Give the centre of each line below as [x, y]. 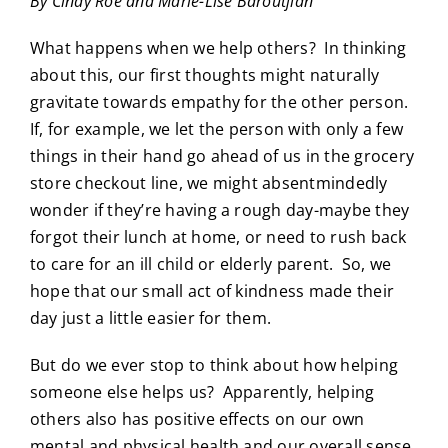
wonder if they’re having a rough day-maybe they [219, 210]
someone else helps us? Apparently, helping [202, 392]
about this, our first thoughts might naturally [204, 75]
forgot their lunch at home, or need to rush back [218, 237]
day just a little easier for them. [150, 318]
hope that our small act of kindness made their [212, 291]
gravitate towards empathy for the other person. [221, 102]
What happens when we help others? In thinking [218, 48]
